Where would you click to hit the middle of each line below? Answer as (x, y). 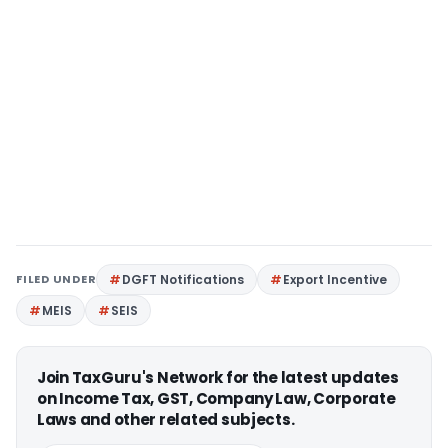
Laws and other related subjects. (166, 419)
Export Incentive (335, 279)
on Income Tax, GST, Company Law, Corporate (216, 398)
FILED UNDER (56, 278)
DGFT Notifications (183, 279)
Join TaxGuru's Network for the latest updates (218, 377)
